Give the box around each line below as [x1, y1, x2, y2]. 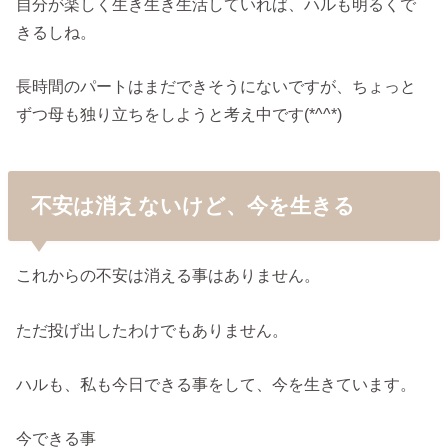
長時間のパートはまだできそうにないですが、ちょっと [16, 77, 417, 96]
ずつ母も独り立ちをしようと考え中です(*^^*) [16, 105, 343, 124]
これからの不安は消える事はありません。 [16, 266, 321, 285]
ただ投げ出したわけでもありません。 [16, 320, 289, 339]
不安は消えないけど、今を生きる [30, 194, 355, 218]
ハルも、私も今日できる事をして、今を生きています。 [16, 374, 417, 393]
